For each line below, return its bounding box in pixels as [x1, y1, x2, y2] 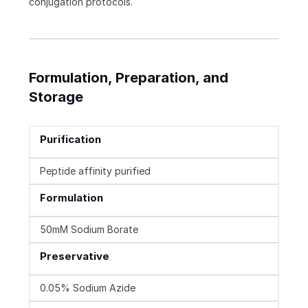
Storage [29, 89, 83, 106]
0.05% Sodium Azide [40, 282, 135, 294]
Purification [40, 133, 101, 146]
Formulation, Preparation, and [29, 69, 228, 87]
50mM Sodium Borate [40, 223, 138, 236]
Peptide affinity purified [40, 165, 151, 177]
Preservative [40, 250, 109, 263]
